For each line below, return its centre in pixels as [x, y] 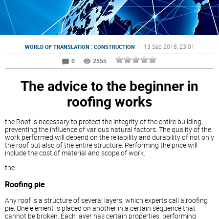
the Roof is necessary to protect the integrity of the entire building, [104, 122]
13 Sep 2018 [160, 46]
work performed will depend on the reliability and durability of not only [109, 137]
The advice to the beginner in [109, 85]
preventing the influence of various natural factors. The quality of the [108, 130]
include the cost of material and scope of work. [75, 153]
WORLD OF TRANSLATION [57, 47]
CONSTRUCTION [114, 47]
